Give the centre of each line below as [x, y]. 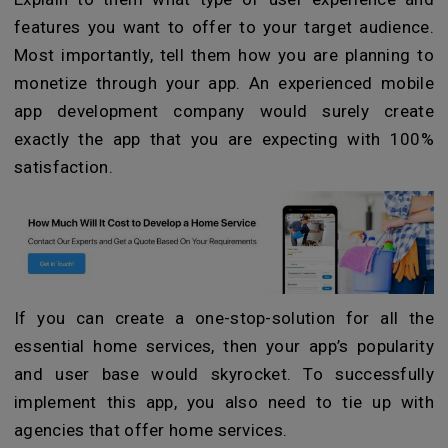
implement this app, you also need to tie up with [224, 401]
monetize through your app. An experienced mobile [224, 82]
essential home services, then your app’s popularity [224, 345]
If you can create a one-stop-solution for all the [224, 317]
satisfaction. [63, 166]
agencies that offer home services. [151, 429]
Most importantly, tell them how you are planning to [224, 54]
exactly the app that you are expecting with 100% [224, 138]
